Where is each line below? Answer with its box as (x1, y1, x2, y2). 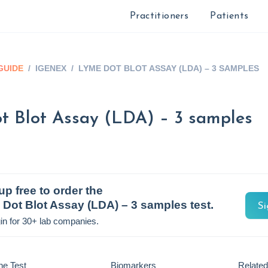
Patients (210, 11, 249, 21)
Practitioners (129, 11, 189, 21)
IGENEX (35, 63, 66, 73)
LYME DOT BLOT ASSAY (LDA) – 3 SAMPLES (78, 63, 259, 73)
